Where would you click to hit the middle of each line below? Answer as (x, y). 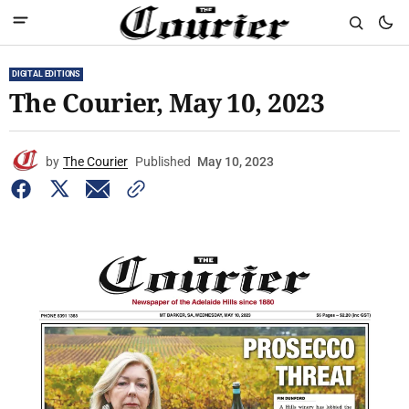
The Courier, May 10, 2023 (167, 102)
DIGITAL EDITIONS (47, 74)
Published (163, 162)
